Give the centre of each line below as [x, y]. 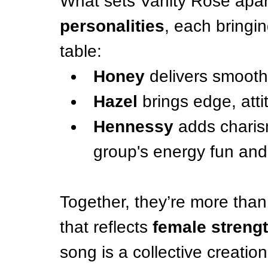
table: [81, 51]
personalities [112, 26]
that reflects [106, 227]
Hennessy [133, 127]
